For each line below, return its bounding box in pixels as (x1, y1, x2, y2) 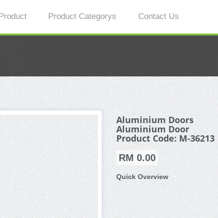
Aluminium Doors (116, 114, 194, 126)
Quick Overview (116, 173, 168, 181)
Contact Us (138, 11, 179, 21)
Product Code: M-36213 (116, 132, 215, 144)
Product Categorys (48, 11, 117, 21)
